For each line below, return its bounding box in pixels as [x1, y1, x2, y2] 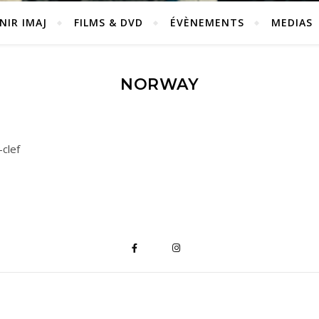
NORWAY [120, 75, 199, 94]
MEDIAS [271, 16, 313, 29]
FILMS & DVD [74, 16, 143, 29]
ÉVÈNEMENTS [170, 16, 244, 29]
